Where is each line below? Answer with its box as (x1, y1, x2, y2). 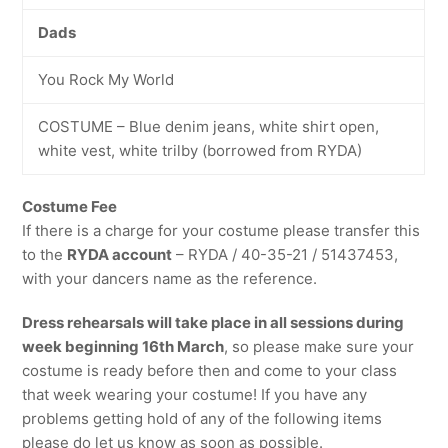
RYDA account (67, 245, 173, 264)
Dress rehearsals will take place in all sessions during (22, 313, 405, 332)
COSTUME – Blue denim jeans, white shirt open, (38, 117, 380, 136)
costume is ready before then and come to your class (22, 361, 398, 380)
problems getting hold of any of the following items (22, 409, 383, 428)
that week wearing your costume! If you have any (22, 385, 368, 404)
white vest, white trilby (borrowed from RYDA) (38, 141, 363, 160)
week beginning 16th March (22, 337, 225, 356)
